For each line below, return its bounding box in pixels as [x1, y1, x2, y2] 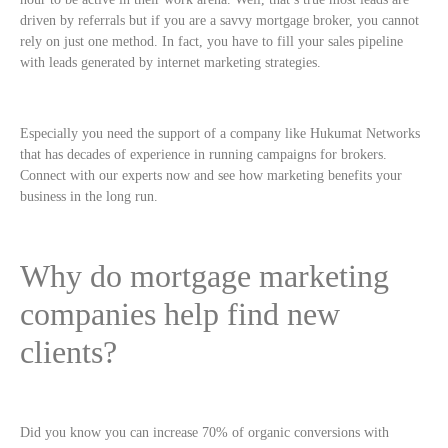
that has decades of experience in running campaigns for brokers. [20, 147, 387, 163]
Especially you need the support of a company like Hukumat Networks [20, 126, 420, 142]
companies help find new [20, 295, 340, 332]
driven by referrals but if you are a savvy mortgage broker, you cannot [20, 13, 419, 29]
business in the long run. [20, 189, 158, 205]
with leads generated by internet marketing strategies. [20, 55, 321, 71]
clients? [20, 333, 117, 370]
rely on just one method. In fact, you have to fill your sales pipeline [20, 34, 403, 50]
